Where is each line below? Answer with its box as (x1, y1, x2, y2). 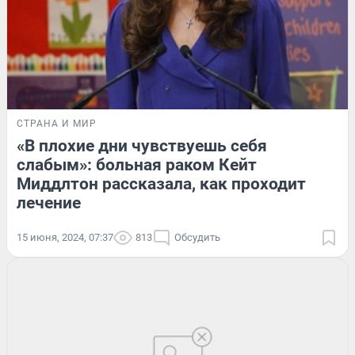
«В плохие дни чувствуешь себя (17, 136, 267, 155)
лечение (17, 193, 81, 212)
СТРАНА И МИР (17, 117, 97, 129)
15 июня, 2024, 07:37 (17, 231, 113, 243)
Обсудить (174, 231, 220, 243)
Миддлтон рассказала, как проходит (17, 174, 306, 193)
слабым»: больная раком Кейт (17, 155, 257, 174)
